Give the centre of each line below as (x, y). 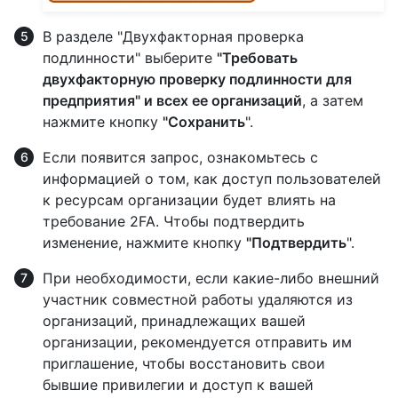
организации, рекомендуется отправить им (197, 342)
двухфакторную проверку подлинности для (197, 79)
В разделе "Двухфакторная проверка (173, 36)
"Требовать (257, 57)
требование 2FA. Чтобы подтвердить (174, 221)
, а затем (333, 100)
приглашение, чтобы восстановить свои (184, 363)
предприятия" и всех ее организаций (172, 100)
